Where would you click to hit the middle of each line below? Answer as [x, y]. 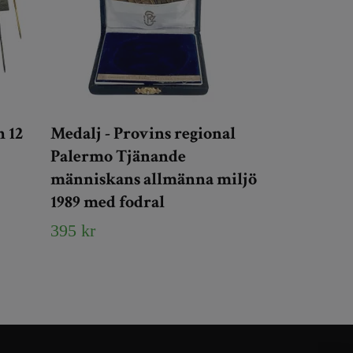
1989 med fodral [108, 202]
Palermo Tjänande [118, 156]
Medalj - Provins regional [143, 134]
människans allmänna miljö [154, 179]
